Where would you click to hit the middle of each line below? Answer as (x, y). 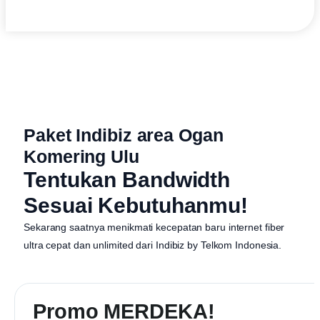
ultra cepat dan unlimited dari (90, 245)
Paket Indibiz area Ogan (124, 135)
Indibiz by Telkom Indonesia (217, 245)
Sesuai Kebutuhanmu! (136, 205)
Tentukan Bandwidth (127, 180)
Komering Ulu (81, 156)
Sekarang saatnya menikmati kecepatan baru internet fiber (154, 227)
